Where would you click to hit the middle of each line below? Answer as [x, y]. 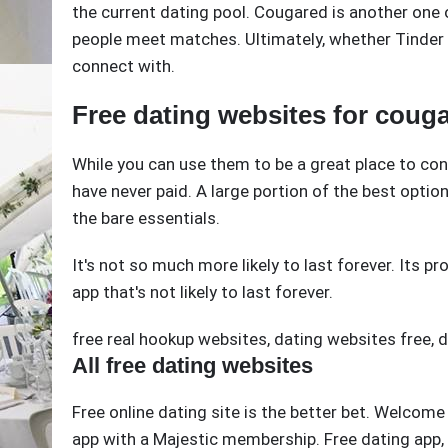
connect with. [123, 66]
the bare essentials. [146, 218]
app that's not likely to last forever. [202, 292]
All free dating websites [192, 366]
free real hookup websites [169, 339]
